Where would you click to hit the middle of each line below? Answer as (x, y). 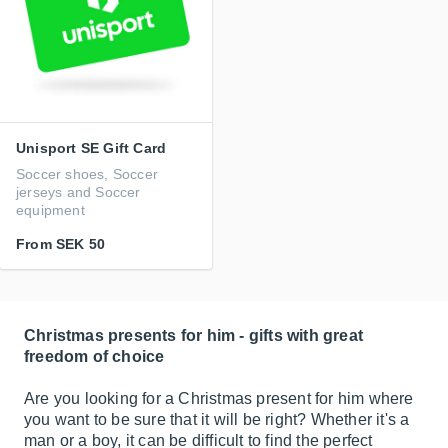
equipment (50, 210)
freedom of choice (94, 356)
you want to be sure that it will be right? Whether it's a (217, 419)
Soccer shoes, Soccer (87, 174)
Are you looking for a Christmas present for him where (219, 398)
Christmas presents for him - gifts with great (194, 335)
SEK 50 (81, 244)
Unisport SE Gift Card (91, 148)
